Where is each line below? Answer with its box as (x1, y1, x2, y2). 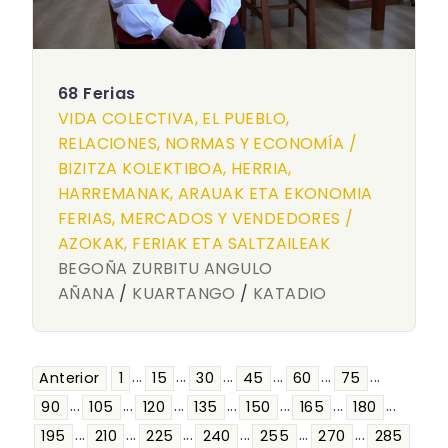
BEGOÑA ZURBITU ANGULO (58, 257, 273, 280)
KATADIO (253, 282, 327, 305)
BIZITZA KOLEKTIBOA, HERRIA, (58, 157, 292, 180)
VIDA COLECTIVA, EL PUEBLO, (58, 107, 290, 130)
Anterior (39, 368, 100, 389)
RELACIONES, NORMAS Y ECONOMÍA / (58, 132, 358, 155)
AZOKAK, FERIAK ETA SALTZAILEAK (58, 232, 330, 255)
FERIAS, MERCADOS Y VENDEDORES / (58, 207, 354, 230)
